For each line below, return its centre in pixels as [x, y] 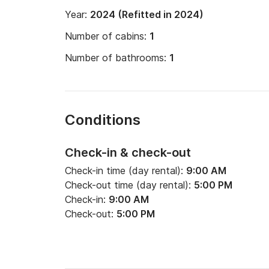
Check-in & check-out [128, 153]
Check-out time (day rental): [129, 185]
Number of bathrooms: [117, 58]
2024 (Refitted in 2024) [147, 14]
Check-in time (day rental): [125, 171]
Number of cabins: [107, 36]
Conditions [103, 120]
